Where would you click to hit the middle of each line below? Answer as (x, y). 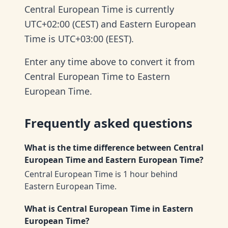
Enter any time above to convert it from (110, 62)
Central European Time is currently (99, 9)
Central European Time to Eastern (97, 76)
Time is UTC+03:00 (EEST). (79, 39)
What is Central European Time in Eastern (109, 209)
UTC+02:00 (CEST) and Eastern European (110, 24)
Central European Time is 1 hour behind (101, 174)
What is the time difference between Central (114, 148)
